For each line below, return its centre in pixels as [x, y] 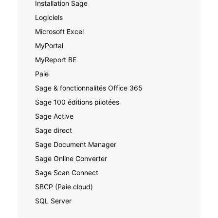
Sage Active [54, 116]
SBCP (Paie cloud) [64, 186]
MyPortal [49, 45]
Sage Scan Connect [67, 172]
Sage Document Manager [76, 144]
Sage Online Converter [71, 158]
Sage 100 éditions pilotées [77, 102]
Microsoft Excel [59, 31]
